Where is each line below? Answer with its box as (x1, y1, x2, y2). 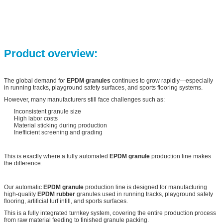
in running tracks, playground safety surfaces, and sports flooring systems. (4, 84, 203, 91)
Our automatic (4, 183, 43, 191)
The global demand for (4, 77, 67, 84)
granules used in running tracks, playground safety (75, 190, 213, 198)
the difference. (4, 159, 42, 167)
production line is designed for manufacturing (84, 183, 207, 191)
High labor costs (14, 114, 58, 122)
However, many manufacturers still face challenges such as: (4, 96, 165, 103)
